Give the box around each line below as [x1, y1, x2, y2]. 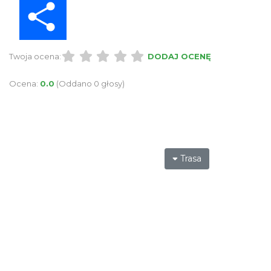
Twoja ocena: [9, 51, 61, 62]
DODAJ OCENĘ [147, 51, 211, 62]
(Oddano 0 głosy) [56, 79, 125, 89]
